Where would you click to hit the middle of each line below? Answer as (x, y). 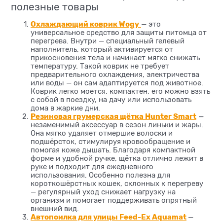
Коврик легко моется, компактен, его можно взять (120, 92)
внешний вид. (55, 209)
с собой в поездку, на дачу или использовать (111, 100)
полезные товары (55, 7)
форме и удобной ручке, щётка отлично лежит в (117, 159)
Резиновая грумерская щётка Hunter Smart (113, 117)
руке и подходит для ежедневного (92, 167)
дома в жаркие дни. (65, 108)
